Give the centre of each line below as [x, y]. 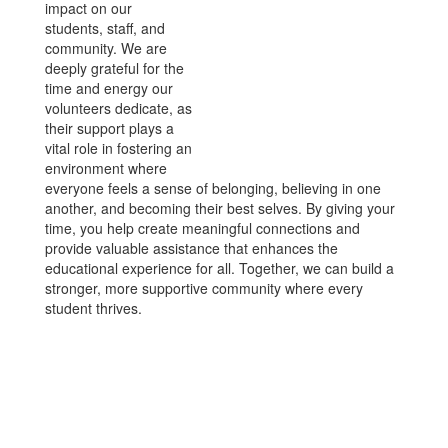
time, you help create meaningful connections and [202, 228]
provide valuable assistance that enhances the [191, 248]
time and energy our [109, 88]
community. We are [106, 48]
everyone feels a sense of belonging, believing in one [213, 188]
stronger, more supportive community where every [204, 288]
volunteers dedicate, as [118, 108]
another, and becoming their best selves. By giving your [220, 208]
